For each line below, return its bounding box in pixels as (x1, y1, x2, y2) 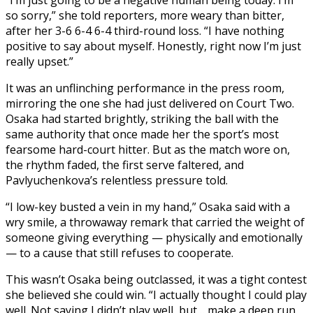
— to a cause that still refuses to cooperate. (6, 245, 233, 261)
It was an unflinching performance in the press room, (6, 80, 284, 96)
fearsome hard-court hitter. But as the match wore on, (6, 141, 290, 157)
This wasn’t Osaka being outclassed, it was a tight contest (6, 271, 307, 287)
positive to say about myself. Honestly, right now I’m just (6, 38, 301, 54)
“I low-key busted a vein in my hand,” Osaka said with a (6, 198, 290, 214)
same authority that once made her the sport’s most (6, 126, 279, 142)
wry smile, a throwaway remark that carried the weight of (6, 214, 305, 230)
